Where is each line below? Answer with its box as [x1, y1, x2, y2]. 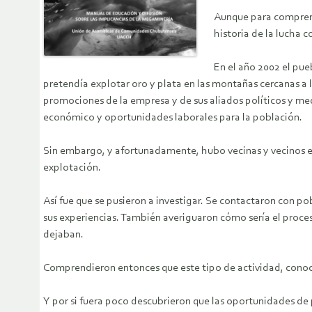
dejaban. [43, 229, 84, 241]
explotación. [43, 162, 101, 174]
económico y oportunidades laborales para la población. [43, 112, 302, 124]
